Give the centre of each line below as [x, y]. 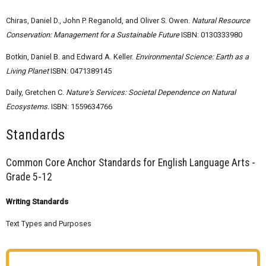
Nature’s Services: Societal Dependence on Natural [151, 93]
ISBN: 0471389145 [80, 71]
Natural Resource [220, 20]
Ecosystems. [28, 107]
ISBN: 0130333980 [211, 34]
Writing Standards [37, 201]
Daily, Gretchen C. [36, 93]
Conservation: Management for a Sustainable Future [93, 34]
